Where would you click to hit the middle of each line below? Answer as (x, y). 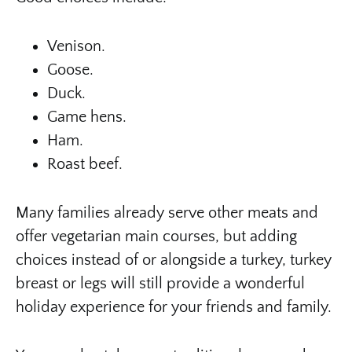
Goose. (70, 70)
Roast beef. (85, 164)
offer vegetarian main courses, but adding (156, 236)
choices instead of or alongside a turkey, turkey (174, 260)
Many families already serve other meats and (167, 213)
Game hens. (87, 117)
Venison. (76, 46)
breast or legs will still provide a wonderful (160, 283)
